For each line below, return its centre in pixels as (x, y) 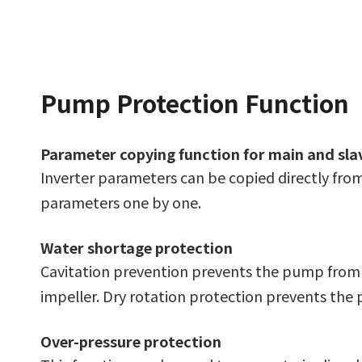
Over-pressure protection (131, 341)
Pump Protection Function (195, 102)
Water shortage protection (137, 247)
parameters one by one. (121, 202)
